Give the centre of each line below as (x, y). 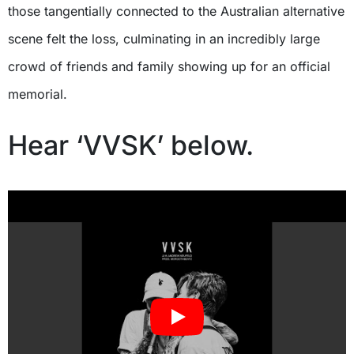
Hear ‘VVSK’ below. (131, 145)
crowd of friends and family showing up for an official (169, 66)
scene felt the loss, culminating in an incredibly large (164, 38)
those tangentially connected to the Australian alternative (176, 11)
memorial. (38, 94)
